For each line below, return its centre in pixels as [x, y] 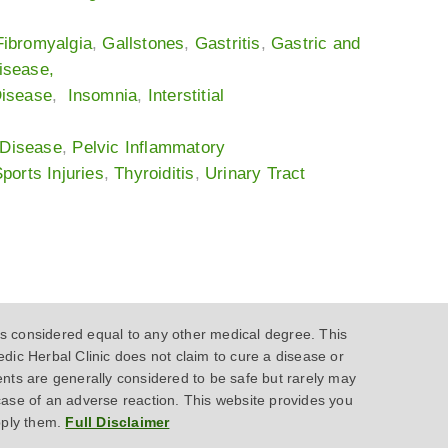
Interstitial [186, 96]
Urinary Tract [255, 174]
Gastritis [227, 44]
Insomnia [102, 96]
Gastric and [315, 44]
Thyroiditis [154, 174]
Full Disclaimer [117, 422]
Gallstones [143, 44]
